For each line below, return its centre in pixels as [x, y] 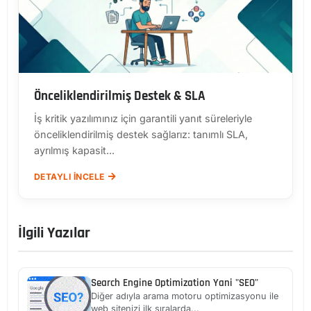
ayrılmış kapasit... [74, 151]
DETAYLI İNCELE [69, 177]
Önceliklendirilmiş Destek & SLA [120, 96]
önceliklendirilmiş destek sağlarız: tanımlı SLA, [141, 135]
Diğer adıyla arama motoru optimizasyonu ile [185, 296]
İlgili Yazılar [54, 233]
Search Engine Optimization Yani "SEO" [175, 283]
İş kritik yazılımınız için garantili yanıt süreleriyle [143, 119]
